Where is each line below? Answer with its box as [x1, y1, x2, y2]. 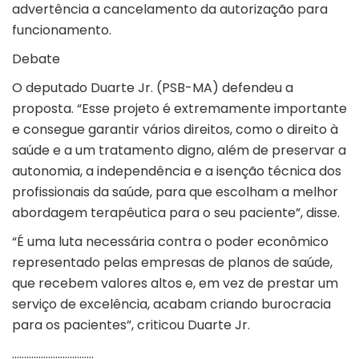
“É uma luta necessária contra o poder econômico [12, 232, 329, 252]
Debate [12, 50, 60, 69]
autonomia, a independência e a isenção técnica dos [12, 162, 341, 181]
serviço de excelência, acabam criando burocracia [12, 295, 331, 314]
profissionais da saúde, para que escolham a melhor [12, 183, 338, 202]
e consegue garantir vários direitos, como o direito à [12, 120, 338, 139]
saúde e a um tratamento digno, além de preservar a [12, 141, 346, 160]
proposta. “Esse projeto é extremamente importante [12, 99, 347, 119]
